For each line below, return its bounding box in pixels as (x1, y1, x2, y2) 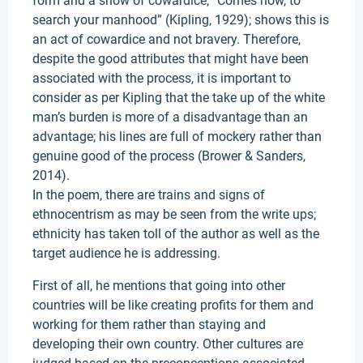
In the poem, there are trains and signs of (32, 187, 265, 203)
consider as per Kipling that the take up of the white (32, 90, 325, 105)
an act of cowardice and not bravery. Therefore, (32, 32, 301, 47)
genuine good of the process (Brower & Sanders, (32, 148, 305, 164)
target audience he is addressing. (32, 246, 220, 261)
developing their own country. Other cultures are (32, 336, 303, 352)
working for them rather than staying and (32, 317, 266, 332)
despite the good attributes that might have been (32, 51, 309, 66)
